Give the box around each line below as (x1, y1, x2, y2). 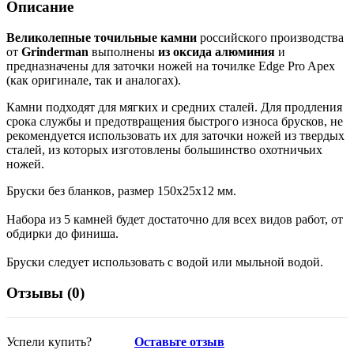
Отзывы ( (6, 284, 72, 301)
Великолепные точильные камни (6, 31, 197, 45)
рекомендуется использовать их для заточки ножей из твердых (6, 129, 345, 143)
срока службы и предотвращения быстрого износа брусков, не (6, 115, 343, 129)
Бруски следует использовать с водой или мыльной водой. (6, 255, 323, 269)
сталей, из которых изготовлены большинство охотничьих (6, 143, 322, 157)
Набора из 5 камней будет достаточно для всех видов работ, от (6, 213, 343, 227)
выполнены (88, 45, 158, 59)
